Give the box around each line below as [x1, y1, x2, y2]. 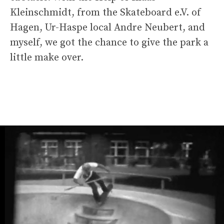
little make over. [10, 51, 83, 64]
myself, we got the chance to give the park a [10, 36, 208, 49]
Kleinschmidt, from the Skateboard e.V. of [10, 6, 201, 19]
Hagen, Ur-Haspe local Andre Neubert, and [10, 21, 205, 34]
